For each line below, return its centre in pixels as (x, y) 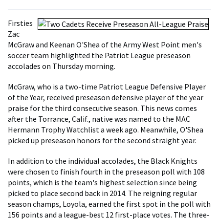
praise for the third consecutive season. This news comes (102, 108)
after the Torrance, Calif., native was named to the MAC (99, 119)
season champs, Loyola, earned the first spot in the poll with (109, 204)
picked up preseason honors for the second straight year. (102, 140)
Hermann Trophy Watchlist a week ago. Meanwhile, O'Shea (106, 130)
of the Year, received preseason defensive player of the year (106, 97)
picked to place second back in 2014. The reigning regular (102, 193)
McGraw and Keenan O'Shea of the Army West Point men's (105, 44)
